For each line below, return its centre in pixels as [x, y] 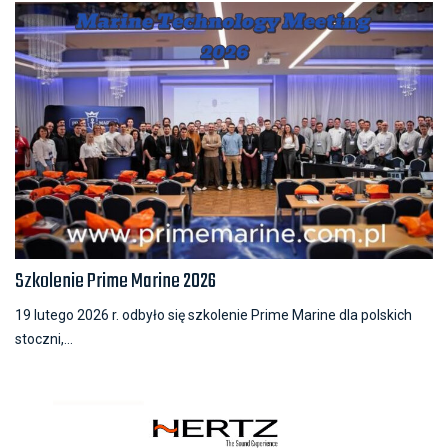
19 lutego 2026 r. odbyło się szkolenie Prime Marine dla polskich [213, 314]
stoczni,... [44, 338]
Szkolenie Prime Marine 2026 [115, 281]
